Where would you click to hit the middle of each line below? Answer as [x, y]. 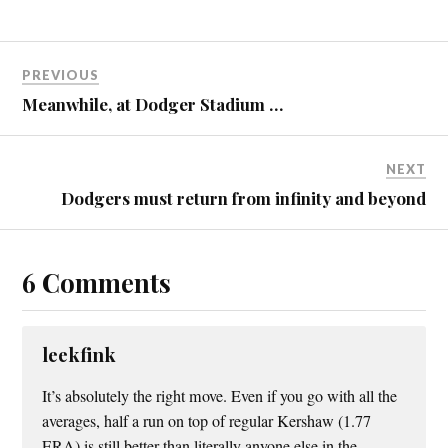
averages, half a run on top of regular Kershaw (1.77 [207, 421]
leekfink [79, 355]
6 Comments [97, 282]
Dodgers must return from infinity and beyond [243, 198]
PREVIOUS [61, 75]
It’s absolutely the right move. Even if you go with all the [220, 396]
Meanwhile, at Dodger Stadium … [153, 104]
